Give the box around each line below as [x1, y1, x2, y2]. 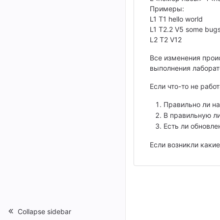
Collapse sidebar [18, 207, 71, 216]
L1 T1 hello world [150, 15, 203, 23]
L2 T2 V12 [150, 35, 182, 44]
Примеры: [150, 4, 184, 13]
